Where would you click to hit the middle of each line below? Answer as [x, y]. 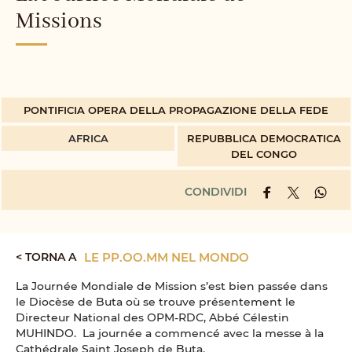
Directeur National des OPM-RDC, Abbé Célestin [152, 317]
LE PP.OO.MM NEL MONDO [167, 257]
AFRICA [88, 138]
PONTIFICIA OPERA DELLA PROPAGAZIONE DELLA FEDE [176, 110]
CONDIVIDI [216, 192]
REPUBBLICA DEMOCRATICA [264, 138]
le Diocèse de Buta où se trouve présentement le [156, 302]
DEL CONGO [264, 154]
